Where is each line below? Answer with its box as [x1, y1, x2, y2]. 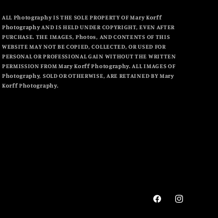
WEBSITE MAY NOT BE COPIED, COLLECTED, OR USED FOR [1, 42, 166, 50]
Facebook [151, 200, 187, 210]
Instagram [173, 200, 212, 210]
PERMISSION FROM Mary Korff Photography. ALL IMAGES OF [1, 62, 176, 70]
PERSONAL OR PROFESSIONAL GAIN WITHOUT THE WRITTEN [1, 52, 176, 60]
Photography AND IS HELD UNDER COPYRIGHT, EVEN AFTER [1, 23, 175, 31]
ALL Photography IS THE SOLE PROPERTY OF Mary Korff [1, 13, 162, 21]
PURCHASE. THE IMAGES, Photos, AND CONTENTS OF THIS [1, 33, 170, 40]
